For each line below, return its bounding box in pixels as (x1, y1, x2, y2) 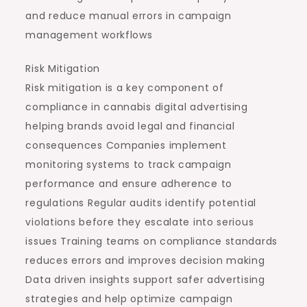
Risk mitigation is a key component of (25, 81, 224, 95)
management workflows (25, 28, 153, 42)
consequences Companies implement (25, 138, 227, 152)
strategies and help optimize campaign (25, 292, 233, 306)
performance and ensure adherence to (25, 177, 232, 191)
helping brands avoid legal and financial (25, 119, 235, 133)
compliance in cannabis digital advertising (25, 100, 248, 114)
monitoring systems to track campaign (25, 158, 232, 171)
